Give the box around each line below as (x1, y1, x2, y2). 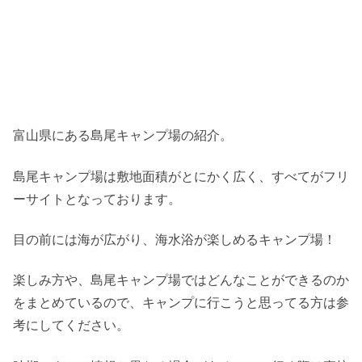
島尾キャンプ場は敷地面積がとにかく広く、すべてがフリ (13, 169, 349, 183)
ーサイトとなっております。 (13, 192, 181, 206)
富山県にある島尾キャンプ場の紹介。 (13, 128, 233, 143)
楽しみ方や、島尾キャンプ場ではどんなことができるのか (13, 273, 349, 288)
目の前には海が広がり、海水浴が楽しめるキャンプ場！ (13, 232, 336, 246)
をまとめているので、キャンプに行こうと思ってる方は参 (13, 296, 349, 310)
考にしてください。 (13, 318, 129, 333)
